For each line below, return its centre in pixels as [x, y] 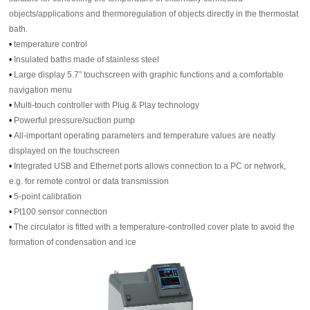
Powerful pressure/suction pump [75, 121]
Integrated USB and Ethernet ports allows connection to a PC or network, [150, 166]
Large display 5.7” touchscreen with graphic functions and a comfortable [149, 75]
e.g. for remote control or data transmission [89, 182]
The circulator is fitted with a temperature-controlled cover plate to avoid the [155, 227]
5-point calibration [48, 197]
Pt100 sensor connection [61, 212]
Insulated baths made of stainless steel [87, 60]
